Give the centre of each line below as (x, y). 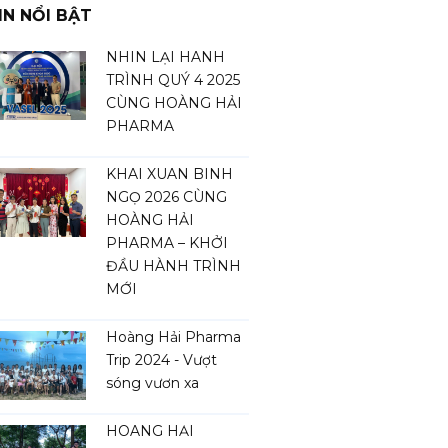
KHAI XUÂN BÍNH (169, 174)
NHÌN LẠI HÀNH (165, 57)
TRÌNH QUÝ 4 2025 (173, 80)
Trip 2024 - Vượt (161, 360)
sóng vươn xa (152, 383)
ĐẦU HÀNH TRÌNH (173, 266)
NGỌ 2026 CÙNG (166, 197)
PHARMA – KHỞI (167, 243)
